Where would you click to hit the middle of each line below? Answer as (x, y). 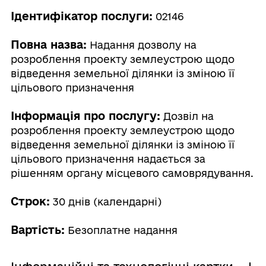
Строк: (30, 201)
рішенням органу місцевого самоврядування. (132, 173)
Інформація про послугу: (85, 115)
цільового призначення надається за (108, 159)
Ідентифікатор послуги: (81, 16)
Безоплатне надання (121, 230)
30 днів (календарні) (105, 202)
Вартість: (37, 229)
